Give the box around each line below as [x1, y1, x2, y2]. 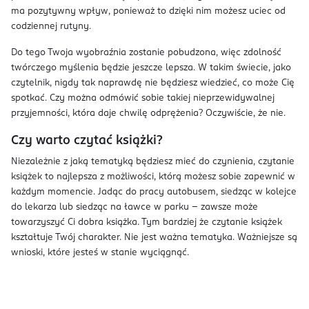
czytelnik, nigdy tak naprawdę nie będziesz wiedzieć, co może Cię [11, 79, 295, 88]
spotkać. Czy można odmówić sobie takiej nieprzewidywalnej [11, 94, 275, 103]
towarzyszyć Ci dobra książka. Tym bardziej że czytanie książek [11, 218, 282, 227]
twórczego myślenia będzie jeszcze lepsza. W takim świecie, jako [11, 63, 291, 72]
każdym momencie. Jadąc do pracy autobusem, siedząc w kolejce [11, 188, 297, 197]
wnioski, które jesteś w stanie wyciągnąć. [11, 248, 189, 257]
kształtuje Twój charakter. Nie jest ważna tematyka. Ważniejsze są [11, 233, 297, 242]
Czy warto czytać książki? [11, 134, 162, 147]
